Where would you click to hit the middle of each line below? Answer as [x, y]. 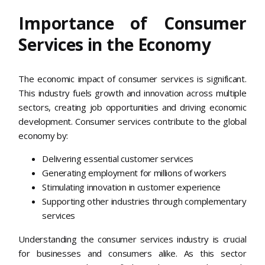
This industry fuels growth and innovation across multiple [132, 93]
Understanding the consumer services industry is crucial [132, 239]
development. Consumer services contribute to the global [132, 121]
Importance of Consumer [132, 23]
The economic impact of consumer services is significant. [132, 78]
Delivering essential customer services [118, 158]
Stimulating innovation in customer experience [131, 187]
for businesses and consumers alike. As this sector [132, 253]
